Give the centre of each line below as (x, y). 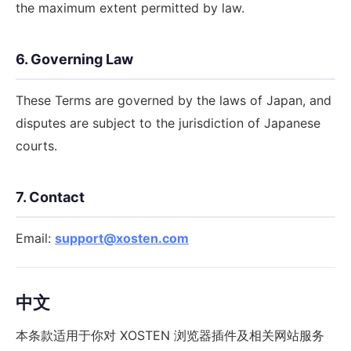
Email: (35, 238)
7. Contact (50, 197)
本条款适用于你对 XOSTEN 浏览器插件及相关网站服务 (170, 335)
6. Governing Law (74, 59)
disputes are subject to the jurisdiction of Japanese (168, 123)
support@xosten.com (122, 238)
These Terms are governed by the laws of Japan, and (174, 100)
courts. (36, 146)
